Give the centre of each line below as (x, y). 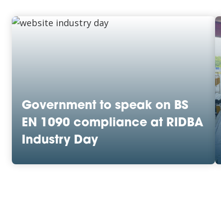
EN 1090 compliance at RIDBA (112, 123)
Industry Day (60, 141)
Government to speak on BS (105, 106)
